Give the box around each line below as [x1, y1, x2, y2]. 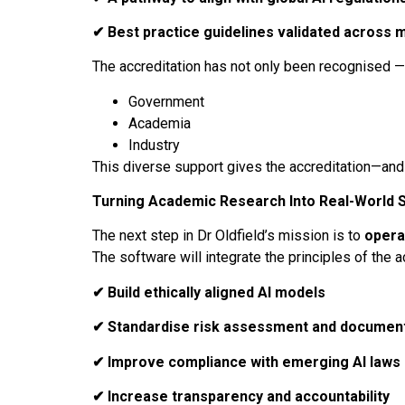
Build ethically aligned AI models [104, 283, 325, 301]
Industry [128, 136, 180, 154]
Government [128, 92, 204, 110]
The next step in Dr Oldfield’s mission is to [92, 227, 364, 245]
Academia [128, 114, 191, 132]
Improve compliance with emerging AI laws [104, 353, 400, 371]
